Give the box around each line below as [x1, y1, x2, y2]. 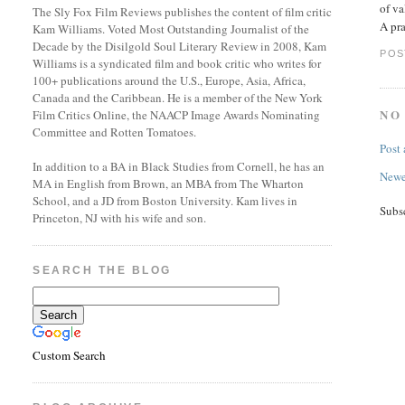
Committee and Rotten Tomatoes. [33, 124, 197, 140]
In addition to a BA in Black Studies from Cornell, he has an [33, 158, 325, 174]
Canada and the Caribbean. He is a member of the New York [33, 89, 324, 106]
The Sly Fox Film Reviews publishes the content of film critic [33, 4, 333, 20]
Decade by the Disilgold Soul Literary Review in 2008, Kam [33, 38, 327, 54]
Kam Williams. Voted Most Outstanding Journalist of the [33, 21, 310, 37]
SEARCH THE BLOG [33, 264, 172, 277]
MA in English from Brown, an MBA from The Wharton [33, 175, 305, 192]
